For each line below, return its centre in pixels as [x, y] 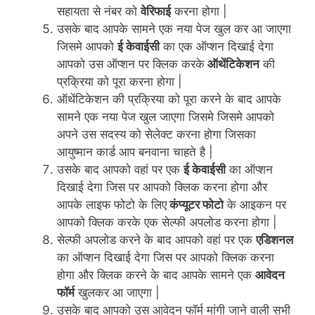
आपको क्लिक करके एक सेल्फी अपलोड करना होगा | [167, 223]
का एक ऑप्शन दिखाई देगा [217, 47]
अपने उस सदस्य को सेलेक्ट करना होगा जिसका [156, 135]
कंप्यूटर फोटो [195, 205]
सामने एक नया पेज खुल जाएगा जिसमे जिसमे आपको [166, 117]
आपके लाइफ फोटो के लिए [112, 205]
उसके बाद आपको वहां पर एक [120, 170]
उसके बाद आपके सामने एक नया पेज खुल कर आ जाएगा [174, 29]
